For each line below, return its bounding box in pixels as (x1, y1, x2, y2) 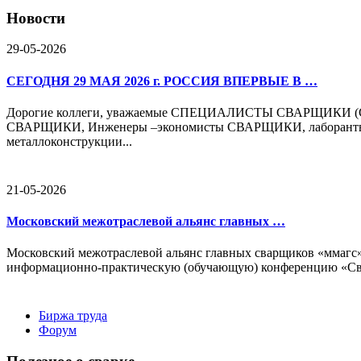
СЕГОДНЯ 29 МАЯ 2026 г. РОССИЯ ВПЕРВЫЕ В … (6, 73, 317, 88)
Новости (6, 9, 65, 27)
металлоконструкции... (6, 134, 132, 148)
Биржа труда (39, 309, 107, 323)
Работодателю (71, 338, 148, 352)
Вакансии (71, 323, 125, 338)
